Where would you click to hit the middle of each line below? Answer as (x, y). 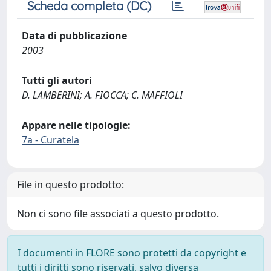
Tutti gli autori (57, 80)
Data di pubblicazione (74, 36)
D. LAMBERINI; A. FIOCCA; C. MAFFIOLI (102, 95)
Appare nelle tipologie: (76, 125)
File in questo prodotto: (70, 184)
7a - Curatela (51, 140)
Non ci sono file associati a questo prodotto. (118, 214)
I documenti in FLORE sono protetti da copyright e (132, 253)
